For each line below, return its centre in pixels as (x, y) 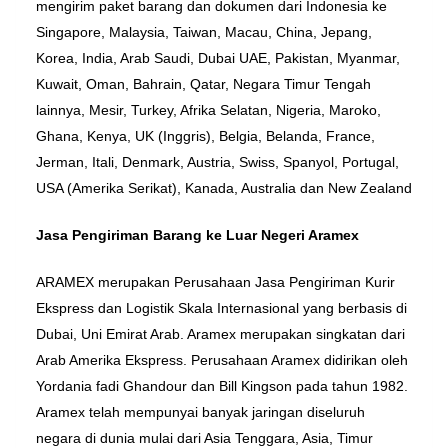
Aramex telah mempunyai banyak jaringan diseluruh (200, 412)
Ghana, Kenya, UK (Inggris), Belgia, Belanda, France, (205, 136)
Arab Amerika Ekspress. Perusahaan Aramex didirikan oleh (222, 360)
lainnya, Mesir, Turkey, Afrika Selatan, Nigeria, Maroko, (208, 110)
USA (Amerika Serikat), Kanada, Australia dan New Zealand (224, 188)
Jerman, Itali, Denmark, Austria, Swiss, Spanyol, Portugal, (217, 162)
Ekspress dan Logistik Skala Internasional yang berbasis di (221, 308)
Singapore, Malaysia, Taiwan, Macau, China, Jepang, (204, 32)
